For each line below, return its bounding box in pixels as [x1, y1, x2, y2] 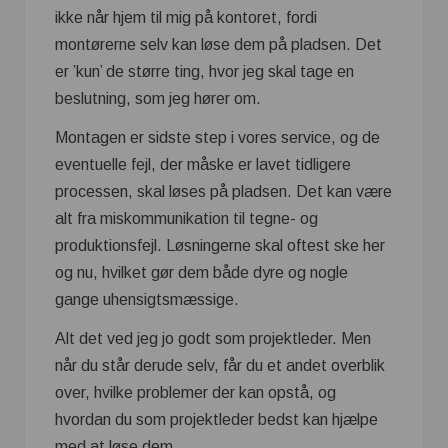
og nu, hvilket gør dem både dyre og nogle [55, 264, 348, 281]
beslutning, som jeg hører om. [55, 90, 261, 107]
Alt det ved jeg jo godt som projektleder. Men [55, 330, 371, 347]
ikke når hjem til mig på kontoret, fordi [55, 9, 317, 26]
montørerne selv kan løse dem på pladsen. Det [55, 36, 382, 53]
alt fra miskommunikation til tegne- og [55, 210, 318, 227]
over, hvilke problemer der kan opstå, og [55, 384, 336, 401]
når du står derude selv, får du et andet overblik [55, 357, 385, 374]
